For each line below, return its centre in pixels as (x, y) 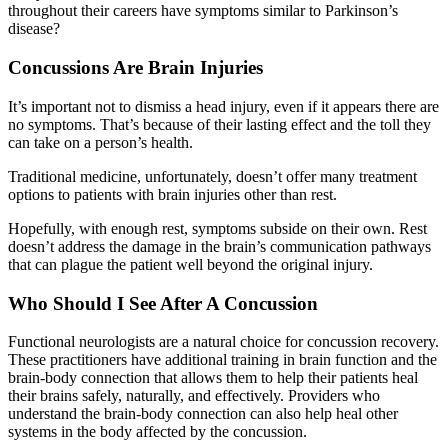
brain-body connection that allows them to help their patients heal (213, 378)
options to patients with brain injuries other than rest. (172, 194)
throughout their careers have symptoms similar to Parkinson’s (203, 11)
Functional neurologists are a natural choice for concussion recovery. (223, 342)
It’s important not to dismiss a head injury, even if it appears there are (223, 106)
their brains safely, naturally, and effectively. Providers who (194, 396)
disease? (34, 29)
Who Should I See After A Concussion (163, 303)
